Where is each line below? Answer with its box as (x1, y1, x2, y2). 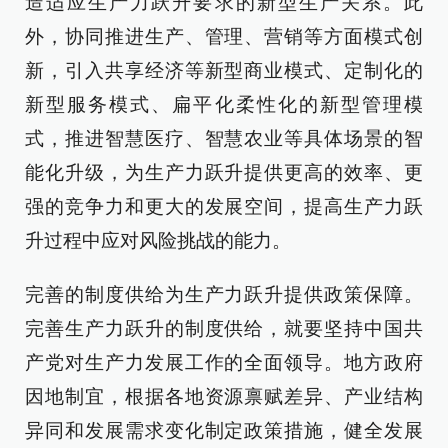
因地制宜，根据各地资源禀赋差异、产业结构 (25, 386, 423, 407)
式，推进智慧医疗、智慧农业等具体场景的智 (25, 128, 423, 149)
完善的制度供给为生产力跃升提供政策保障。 (25, 284, 423, 305)
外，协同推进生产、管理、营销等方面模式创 (25, 26, 423, 47)
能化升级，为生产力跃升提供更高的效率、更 (25, 162, 423, 183)
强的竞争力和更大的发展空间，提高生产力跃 (25, 196, 423, 217)
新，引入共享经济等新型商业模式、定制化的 (25, 60, 423, 81)
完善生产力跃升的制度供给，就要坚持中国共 (25, 318, 423, 339)
